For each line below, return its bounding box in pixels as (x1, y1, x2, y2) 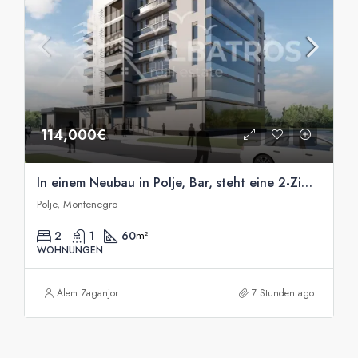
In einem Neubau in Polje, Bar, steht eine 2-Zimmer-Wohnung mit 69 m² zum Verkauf (301, 173, 312, 192)
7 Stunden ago (252, 285, 314, 300)
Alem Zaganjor (57, 285, 118, 300)
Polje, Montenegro (37, 196, 117, 212)
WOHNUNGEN (37, 242, 103, 257)
